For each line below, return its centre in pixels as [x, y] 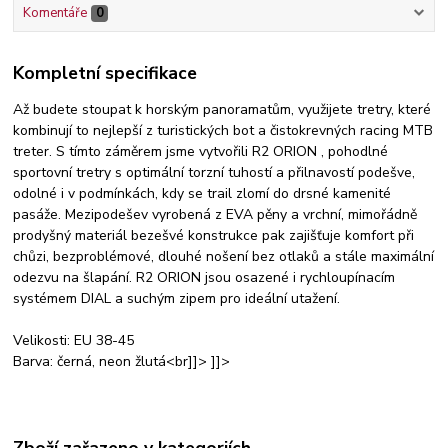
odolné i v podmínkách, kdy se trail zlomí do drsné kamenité [202, 193]
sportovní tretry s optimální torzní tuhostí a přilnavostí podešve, [214, 172]
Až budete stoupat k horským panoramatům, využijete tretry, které [222, 109]
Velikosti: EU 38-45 [74, 340]
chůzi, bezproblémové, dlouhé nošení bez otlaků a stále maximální [224, 256]
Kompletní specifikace [105, 73]
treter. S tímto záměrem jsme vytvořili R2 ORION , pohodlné [201, 151]
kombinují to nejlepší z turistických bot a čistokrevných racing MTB [223, 130]
